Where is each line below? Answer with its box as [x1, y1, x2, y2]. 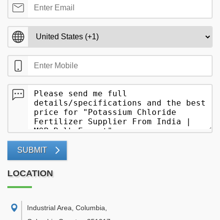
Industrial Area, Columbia [27, 204, 105, 212]
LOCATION [7, 168, 53, 178]
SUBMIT [17, 146, 47, 154]
